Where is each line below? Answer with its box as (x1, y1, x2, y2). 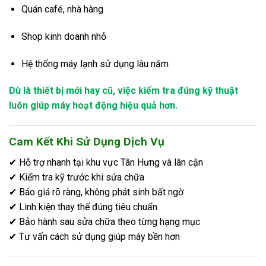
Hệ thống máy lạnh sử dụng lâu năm (21, 58, 169, 69)
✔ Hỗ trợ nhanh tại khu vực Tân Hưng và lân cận (9, 156, 203, 168)
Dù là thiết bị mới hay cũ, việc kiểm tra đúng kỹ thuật (9, 85, 238, 97)
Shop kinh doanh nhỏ (21, 30, 106, 42)
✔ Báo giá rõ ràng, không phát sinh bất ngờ (9, 186, 183, 198)
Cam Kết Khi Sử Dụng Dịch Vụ (9, 135, 164, 149)
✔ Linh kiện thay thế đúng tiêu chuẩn (9, 201, 157, 213)
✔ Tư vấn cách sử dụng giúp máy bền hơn (9, 230, 180, 242)
